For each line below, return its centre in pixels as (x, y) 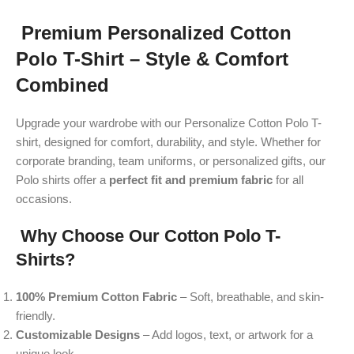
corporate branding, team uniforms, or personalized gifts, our (171, 160)
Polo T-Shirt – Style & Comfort (152, 58)
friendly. (36, 315)
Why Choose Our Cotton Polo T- (148, 235)
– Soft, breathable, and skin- (250, 296)
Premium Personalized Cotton (154, 32)
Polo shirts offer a (62, 179)
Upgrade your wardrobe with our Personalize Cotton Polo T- (169, 122)
